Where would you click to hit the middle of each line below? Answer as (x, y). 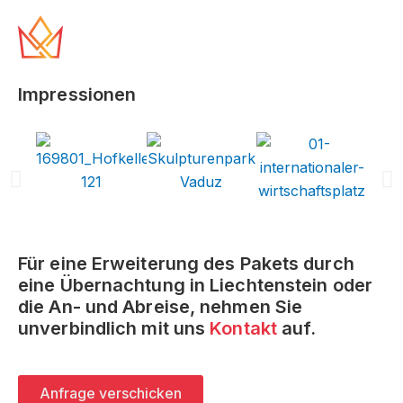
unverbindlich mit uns (114, 328)
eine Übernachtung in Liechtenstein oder (195, 285)
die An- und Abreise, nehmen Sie (161, 307)
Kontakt (243, 328)
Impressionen (77, 94)
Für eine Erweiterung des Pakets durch (186, 264)
